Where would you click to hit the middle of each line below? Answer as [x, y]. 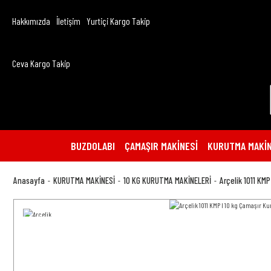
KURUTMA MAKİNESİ [84, 180]
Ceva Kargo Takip [41, 63]
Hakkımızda [31, 21]
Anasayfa [29, 180]
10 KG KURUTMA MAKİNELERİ [167, 180]
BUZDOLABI [93, 145]
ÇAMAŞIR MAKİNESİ [161, 145]
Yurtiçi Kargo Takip [118, 21]
